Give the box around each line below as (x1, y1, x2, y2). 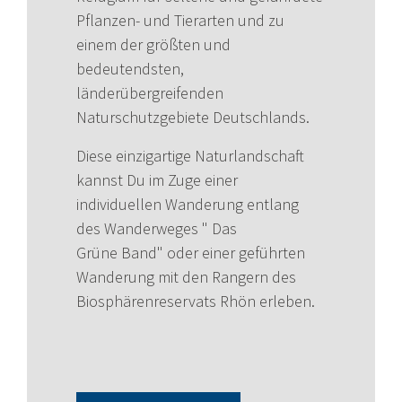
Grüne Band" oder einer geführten (76, 242, 305, 264)
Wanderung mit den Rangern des (76, 267, 296, 288)
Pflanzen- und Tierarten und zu (76, 10, 284, 31)
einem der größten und (76, 34, 231, 56)
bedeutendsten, (76, 58, 184, 80)
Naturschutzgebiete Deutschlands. (76, 107, 310, 128)
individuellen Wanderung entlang (76, 194, 299, 215)
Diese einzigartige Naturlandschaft (76, 145, 304, 167)
